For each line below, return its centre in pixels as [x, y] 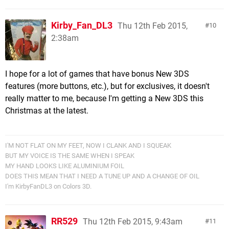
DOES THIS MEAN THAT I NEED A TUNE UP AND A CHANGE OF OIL [102, 176]
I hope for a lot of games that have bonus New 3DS [97, 74]
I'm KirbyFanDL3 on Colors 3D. [48, 186]
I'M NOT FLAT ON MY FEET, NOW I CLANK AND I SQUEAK [88, 145]
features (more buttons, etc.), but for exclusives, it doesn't [107, 86]
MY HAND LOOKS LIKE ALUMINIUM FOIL [65, 166]
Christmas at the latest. [47, 111]
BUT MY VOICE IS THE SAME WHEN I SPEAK [70, 156]
